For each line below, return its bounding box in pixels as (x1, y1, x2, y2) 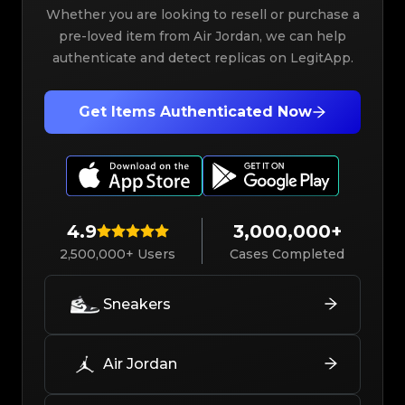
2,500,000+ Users (60, 245, 175, 262)
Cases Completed (230, 245, 344, 262)
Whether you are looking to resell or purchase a (45, 6, 360, 23)
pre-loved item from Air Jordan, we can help (59, 28, 346, 44)
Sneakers (103, 295, 171, 313)
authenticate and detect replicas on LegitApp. (52, 50, 353, 66)
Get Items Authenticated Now (79, 103, 312, 120)
